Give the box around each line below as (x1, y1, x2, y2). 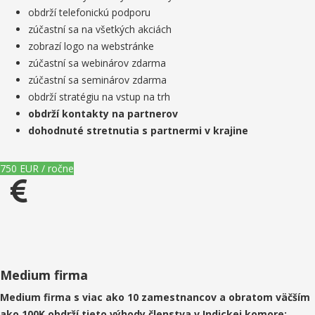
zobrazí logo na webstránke (28, 39, 154, 53)
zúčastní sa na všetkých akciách (28, 22, 172, 36)
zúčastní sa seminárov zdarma (28, 73, 167, 86)
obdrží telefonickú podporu (28, 6, 150, 19)
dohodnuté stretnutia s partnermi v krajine (28, 124, 248, 137)
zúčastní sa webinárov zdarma (28, 56, 166, 70)
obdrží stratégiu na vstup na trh (28, 90, 170, 103)
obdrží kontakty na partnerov (28, 107, 178, 120)
